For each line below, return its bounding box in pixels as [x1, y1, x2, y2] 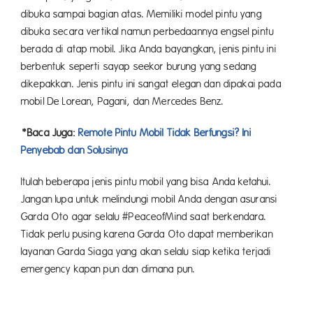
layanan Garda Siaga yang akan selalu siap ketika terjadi [21, 245, 272, 259]
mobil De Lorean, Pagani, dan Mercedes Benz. [21, 95, 224, 108]
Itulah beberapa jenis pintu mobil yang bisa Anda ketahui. [21, 175, 272, 189]
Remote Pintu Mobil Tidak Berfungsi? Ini [78, 126, 252, 140]
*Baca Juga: [21, 126, 78, 140]
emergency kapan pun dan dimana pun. [21, 263, 196, 276]
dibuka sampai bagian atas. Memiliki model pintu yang [21, 8, 262, 21]
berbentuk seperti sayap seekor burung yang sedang [21, 60, 257, 73]
